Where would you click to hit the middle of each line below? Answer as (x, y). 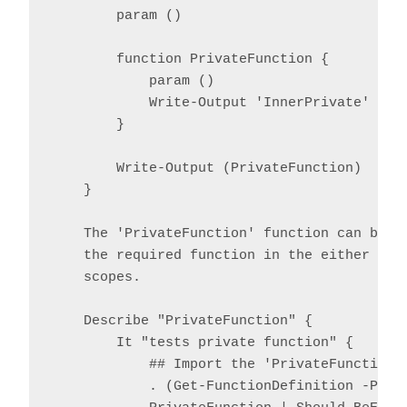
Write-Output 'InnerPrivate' (210, 104)
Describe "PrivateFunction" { (182, 322)
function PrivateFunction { (190, 60)
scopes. (96, 278)
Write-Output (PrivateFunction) (206, 169)
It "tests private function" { (202, 343)
